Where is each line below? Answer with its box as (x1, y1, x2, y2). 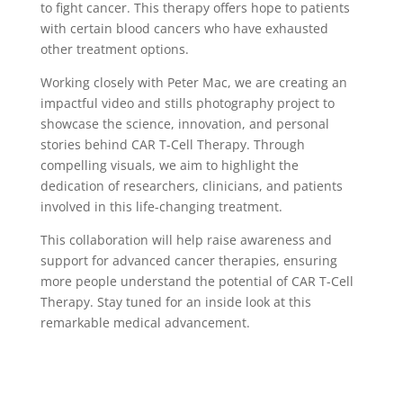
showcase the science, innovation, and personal (40, 115, 329, 133)
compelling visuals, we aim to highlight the (40, 157, 299, 175)
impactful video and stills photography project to (40, 94, 335, 112)
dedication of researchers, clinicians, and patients (40, 177, 343, 195)
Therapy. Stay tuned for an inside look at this (40, 293, 311, 311)
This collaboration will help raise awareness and (40, 231, 332, 249)
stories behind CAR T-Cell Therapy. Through (40, 136, 305, 154)
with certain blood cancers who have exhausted (40, 20, 328, 38)
